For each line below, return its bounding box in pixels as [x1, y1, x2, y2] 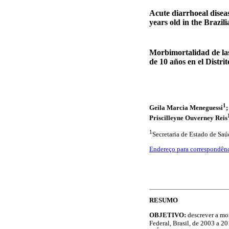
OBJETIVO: [149, 211, 188, 219]
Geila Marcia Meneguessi [149, 104, 223, 112]
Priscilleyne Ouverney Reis [149, 113, 227, 122]
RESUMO [149, 196, 178, 204]
